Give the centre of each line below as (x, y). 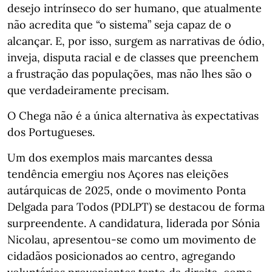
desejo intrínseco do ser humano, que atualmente (134, 8)
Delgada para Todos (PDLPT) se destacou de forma (136, 207)
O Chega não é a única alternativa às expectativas (133, 116)
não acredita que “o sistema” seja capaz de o (119, 25)
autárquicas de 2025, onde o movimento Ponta (127, 190)
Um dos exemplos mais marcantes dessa (110, 158)
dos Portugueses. (51, 132)
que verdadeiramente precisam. (88, 90)
